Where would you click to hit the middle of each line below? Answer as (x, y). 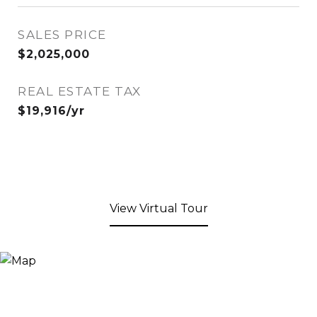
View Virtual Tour (158, 208)
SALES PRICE (62, 35)
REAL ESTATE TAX (80, 91)
